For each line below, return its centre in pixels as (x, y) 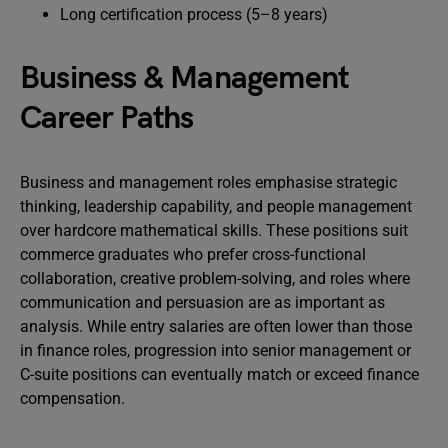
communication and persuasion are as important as (202, 302)
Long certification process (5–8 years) (194, 14)
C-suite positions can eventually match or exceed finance (219, 374)
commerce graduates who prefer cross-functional (193, 254)
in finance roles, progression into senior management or (215, 350)
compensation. (72, 398)
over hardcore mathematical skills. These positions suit (214, 230)
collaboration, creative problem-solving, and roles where (215, 278)
